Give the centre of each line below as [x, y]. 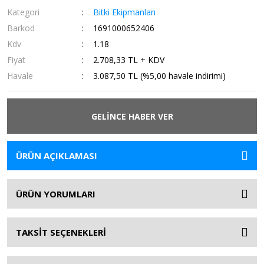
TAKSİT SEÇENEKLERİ [61, 232]
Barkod [21, 28]
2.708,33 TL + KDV [129, 60]
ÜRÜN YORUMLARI [56, 194]
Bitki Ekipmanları [125, 12]
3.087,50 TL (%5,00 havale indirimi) [160, 76]
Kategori [23, 12]
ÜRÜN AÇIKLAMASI [57, 156]
